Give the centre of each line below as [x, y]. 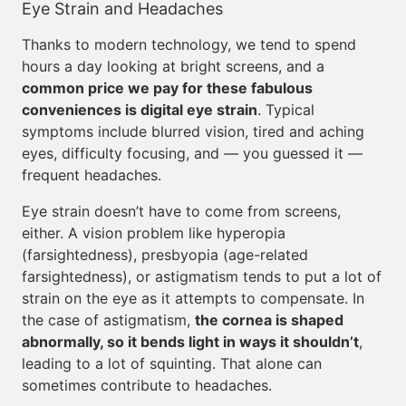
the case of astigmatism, [108, 320]
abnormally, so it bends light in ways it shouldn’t [190, 342]
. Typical [286, 110]
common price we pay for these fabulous [167, 88]
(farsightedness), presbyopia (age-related [165, 255]
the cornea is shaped [269, 320]
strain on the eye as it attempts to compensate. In [193, 298]
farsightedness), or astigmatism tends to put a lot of [202, 276]
